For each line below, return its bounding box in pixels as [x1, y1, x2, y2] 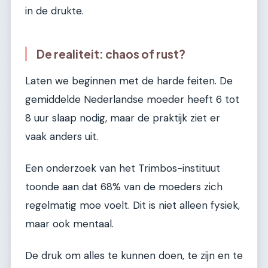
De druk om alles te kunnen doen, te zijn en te [25, 249, 243, 263]
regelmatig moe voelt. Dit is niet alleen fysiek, [25, 198, 240, 212]
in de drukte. [25, 4, 84, 17]
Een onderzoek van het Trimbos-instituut [25, 161, 220, 175]
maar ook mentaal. [25, 217, 114, 230]
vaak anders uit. [25, 129, 98, 143]
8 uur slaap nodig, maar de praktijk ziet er [25, 111, 220, 124]
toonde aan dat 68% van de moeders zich [25, 179, 223, 193]
